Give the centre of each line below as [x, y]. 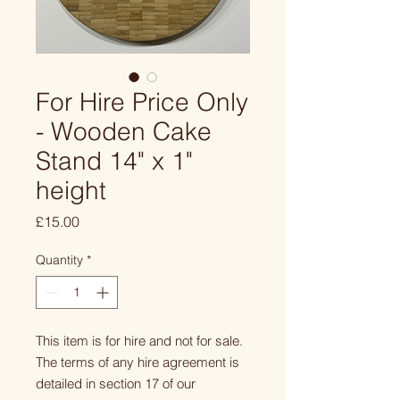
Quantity [59, 260]
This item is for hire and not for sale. [139, 341]
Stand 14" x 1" [114, 161]
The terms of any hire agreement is [137, 362]
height [71, 190]
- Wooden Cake [124, 131]
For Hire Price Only [142, 102]
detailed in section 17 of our [116, 383]
